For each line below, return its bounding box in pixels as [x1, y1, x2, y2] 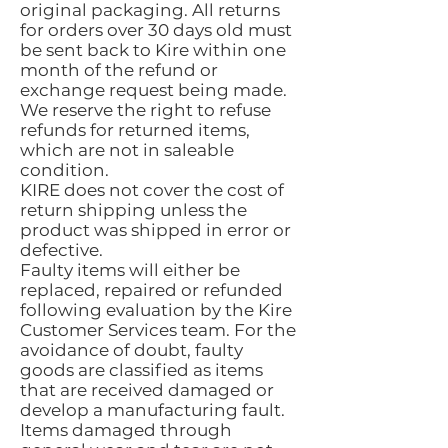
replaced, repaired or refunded [20, 280, 283, 300]
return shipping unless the [20, 200, 247, 220]
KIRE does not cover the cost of [20, 180, 284, 200]
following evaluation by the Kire [20, 300, 292, 320]
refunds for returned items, [20, 120, 250, 140]
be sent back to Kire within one [20, 40, 286, 60]
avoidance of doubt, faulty [20, 340, 243, 360]
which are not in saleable [20, 140, 234, 160]
